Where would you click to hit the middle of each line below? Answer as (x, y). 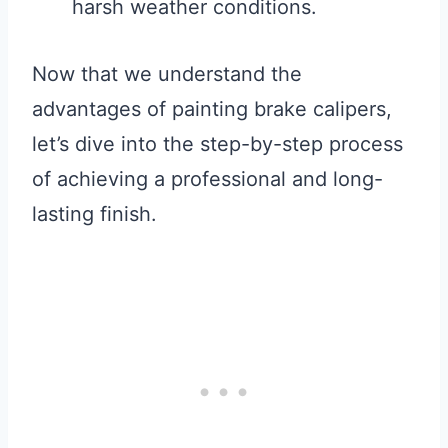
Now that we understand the (167, 74)
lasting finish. (94, 214)
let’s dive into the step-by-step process (217, 144)
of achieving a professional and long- (207, 179)
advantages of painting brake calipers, (212, 109)
